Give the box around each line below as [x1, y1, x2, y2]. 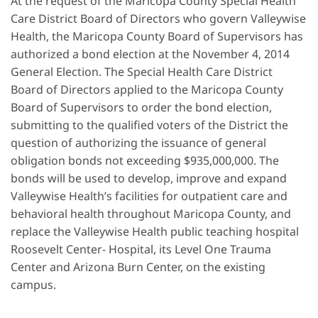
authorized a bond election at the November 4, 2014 [11, 46, 290, 62]
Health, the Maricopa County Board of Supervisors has [11, 28, 303, 45]
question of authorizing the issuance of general [11, 135, 266, 151]
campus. [11, 277, 56, 293]
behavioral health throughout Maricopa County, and [11, 206, 291, 222]
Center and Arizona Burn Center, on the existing [11, 259, 265, 275]
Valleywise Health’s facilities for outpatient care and [11, 188, 287, 204]
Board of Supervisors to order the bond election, [11, 99, 272, 116]
